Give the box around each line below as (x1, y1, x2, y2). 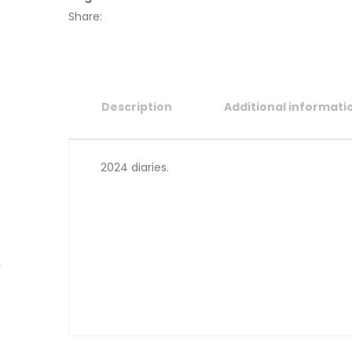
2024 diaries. (101, 159, 169, 176)
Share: (68, 9, 102, 25)
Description (101, 99, 172, 115)
